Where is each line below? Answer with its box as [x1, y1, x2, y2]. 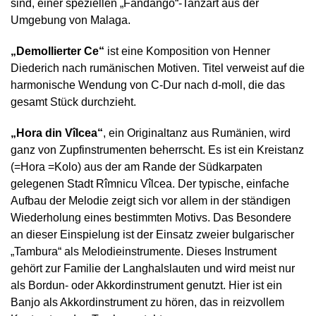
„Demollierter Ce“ [11, 45, 104, 57]
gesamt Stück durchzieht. [11, 96, 136, 108]
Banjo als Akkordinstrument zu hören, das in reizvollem [11, 296, 284, 308]
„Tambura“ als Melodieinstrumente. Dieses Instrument [11, 245, 276, 257]
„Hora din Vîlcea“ [11, 127, 103, 139]
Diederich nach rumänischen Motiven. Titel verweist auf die [11, 62, 305, 74]
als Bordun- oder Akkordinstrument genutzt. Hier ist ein [11, 279, 282, 291]
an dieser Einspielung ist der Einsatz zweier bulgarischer [11, 229, 294, 241]
